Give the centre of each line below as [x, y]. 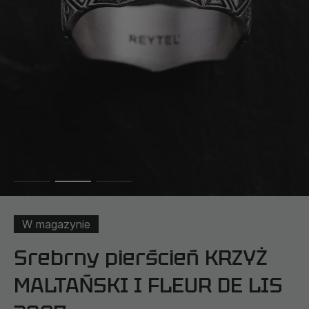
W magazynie [56, 224]
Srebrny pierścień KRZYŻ [141, 257]
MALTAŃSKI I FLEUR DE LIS [148, 285]
